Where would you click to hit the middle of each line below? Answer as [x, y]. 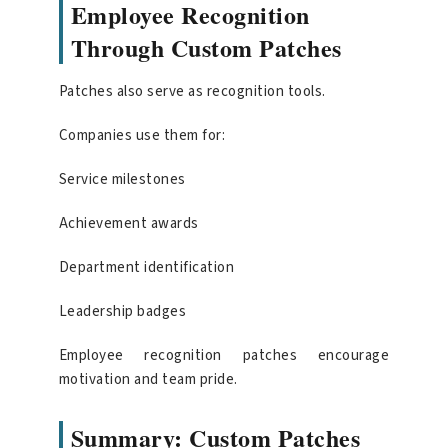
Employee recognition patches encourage [224, 356]
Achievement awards [128, 224]
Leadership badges [122, 312]
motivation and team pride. [148, 380]
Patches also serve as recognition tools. [192, 92]
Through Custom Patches [206, 48]
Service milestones [122, 180]
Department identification [146, 268]
